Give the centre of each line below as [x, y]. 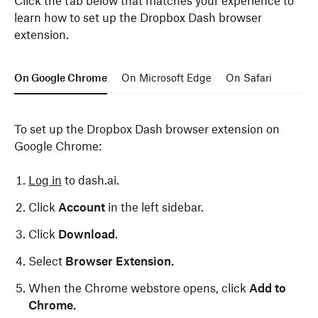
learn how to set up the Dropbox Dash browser [138, 18]
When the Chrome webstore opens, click [139, 288]
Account [83, 207]
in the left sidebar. [156, 207]
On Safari [249, 78]
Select [47, 261]
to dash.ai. [91, 180]
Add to [268, 288]
